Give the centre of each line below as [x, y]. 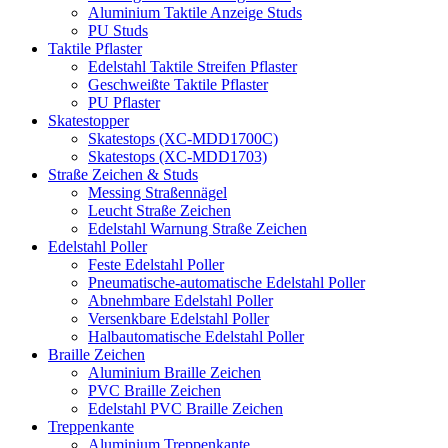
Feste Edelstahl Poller [156, 264]
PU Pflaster [124, 102]
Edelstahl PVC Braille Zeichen [185, 408]
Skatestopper [88, 120]
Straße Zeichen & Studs [123, 174]
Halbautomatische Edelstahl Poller [196, 336]
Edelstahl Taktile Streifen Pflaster [192, 66]
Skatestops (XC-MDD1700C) [183, 138]
